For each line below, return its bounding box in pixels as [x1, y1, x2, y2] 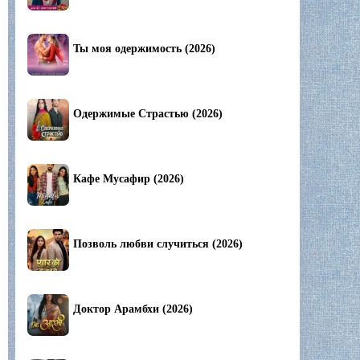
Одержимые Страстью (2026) [73, 108, 223, 121]
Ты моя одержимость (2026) [73, 43, 215, 55]
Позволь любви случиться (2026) [73, 238, 243, 251]
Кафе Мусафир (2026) [73, 173, 184, 186]
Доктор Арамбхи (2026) [73, 303, 193, 316]
